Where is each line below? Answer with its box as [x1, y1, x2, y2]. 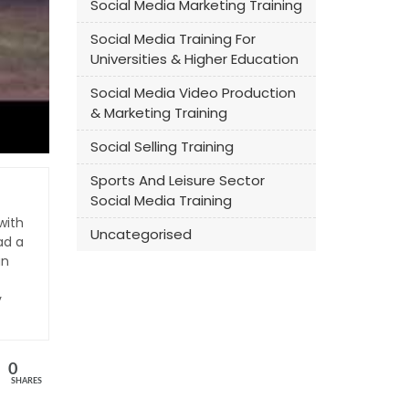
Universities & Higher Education [89, 49, 299, 68]
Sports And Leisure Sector [89, 171, 265, 190]
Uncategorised [89, 225, 192, 244]
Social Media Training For [89, 29, 256, 48]
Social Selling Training [89, 137, 234, 156]
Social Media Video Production [89, 83, 296, 102]
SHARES [10, 376, 42, 385]
